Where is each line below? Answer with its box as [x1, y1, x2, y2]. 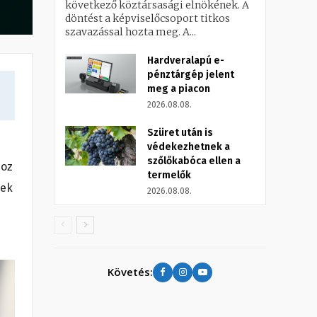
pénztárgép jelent [147, 68, 234, 81]
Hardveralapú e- [147, 54, 224, 67]
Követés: [108, 265, 153, 279]
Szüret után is [147, 126, 213, 139]
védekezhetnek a [147, 140, 230, 153]
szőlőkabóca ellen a [147, 154, 241, 167]
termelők [147, 168, 191, 181]
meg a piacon [147, 82, 210, 95]
